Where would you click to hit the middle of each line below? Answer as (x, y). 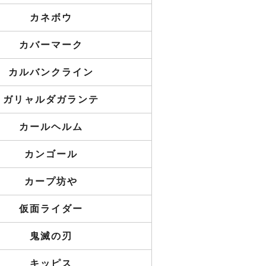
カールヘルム (51, 127)
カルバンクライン (51, 72)
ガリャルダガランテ (51, 99)
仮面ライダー (51, 209)
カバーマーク (51, 45)
